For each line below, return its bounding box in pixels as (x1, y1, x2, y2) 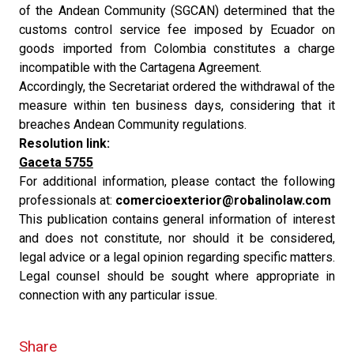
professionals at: (19, 193, 115, 208)
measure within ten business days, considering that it (19, 98, 335, 113)
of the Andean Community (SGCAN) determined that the (19, 3, 335, 18)
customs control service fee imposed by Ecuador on (19, 22, 335, 37)
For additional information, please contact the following (19, 174, 335, 189)
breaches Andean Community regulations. (19, 117, 247, 132)
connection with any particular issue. (19, 288, 217, 303)
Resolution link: (19, 136, 110, 151)
